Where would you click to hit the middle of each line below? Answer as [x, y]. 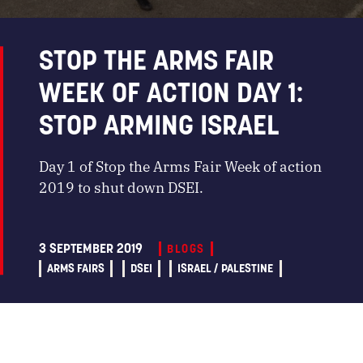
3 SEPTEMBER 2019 [91, 248]
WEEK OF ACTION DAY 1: [171, 93]
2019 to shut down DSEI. [121, 186]
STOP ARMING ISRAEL [159, 125]
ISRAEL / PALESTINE [226, 269]
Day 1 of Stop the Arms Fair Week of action [180, 165]
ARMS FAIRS [76, 269]
